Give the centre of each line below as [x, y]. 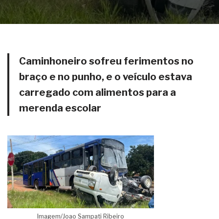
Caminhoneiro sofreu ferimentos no [106, 61]
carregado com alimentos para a [98, 93]
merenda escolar [60, 108]
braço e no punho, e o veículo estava [106, 77]
